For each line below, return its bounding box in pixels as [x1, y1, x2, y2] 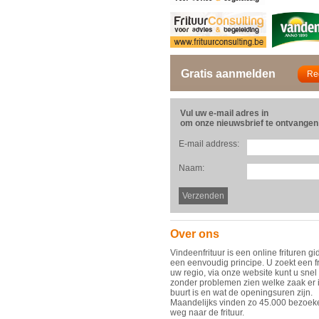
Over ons [170, 228, 219, 240]
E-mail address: [179, 139, 239, 149]
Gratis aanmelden [181, 68, 276, 80]
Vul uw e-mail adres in [180, 108, 268, 118]
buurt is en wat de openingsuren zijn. [170, 288, 313, 298]
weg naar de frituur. [170, 308, 244, 318]
